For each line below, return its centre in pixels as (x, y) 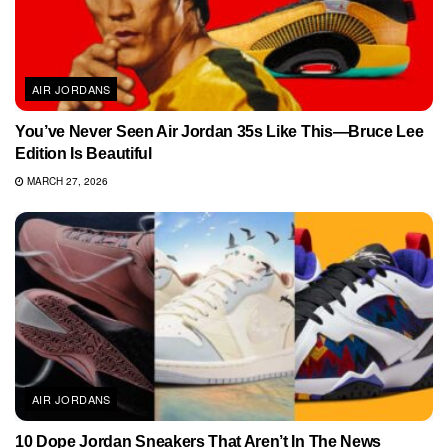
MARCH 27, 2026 (66, 181)
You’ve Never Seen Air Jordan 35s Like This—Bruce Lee (219, 132)
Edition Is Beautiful (83, 154)
